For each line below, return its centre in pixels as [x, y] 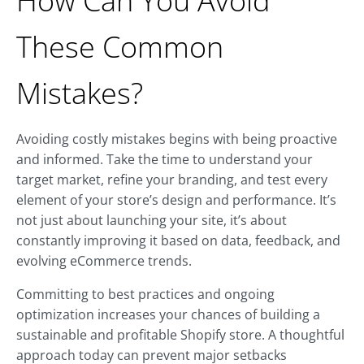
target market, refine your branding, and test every [172, 180]
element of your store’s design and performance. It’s [176, 200]
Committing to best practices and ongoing [145, 295]
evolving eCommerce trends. [104, 261]
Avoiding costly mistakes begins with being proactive [177, 139]
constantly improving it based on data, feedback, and [178, 241]
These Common [120, 47]
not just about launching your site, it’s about [152, 221]
